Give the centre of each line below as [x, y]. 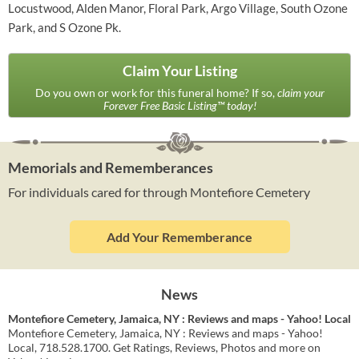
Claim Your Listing [179, 71]
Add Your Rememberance [179, 237]
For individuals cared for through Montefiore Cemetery [159, 192]
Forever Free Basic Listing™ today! [179, 105]
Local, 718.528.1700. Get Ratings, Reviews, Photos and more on [164, 347]
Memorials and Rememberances [111, 167]
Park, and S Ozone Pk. [65, 27]
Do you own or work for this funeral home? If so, [156, 93]
